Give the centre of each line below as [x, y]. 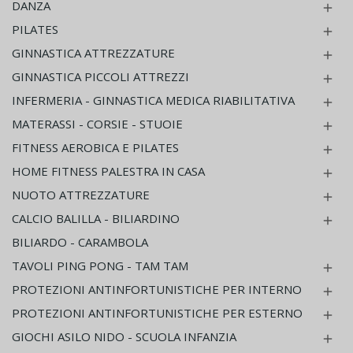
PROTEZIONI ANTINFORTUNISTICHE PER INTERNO [157, 289]
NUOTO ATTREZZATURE [81, 195]
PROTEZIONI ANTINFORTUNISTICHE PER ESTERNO [157, 313]
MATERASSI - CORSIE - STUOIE [97, 124]
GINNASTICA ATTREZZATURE [93, 53]
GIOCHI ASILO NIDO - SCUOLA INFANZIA [124, 336]
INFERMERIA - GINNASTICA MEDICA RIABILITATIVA [153, 100]
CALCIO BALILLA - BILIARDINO [96, 218]
